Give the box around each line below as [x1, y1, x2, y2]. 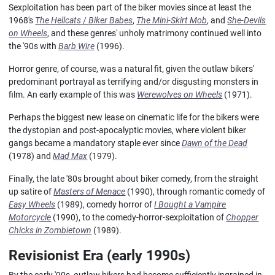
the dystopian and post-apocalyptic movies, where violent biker [9, 125, 247, 136]
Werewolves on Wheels [137, 89, 223, 100]
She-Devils [227, 15, 266, 26]
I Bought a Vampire [154, 199, 227, 210]
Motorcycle [9, 212, 52, 223]
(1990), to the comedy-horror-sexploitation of [51, 212, 227, 223]
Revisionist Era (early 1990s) [9, 246, 191, 264]
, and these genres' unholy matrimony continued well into [47, 28, 262, 39]
